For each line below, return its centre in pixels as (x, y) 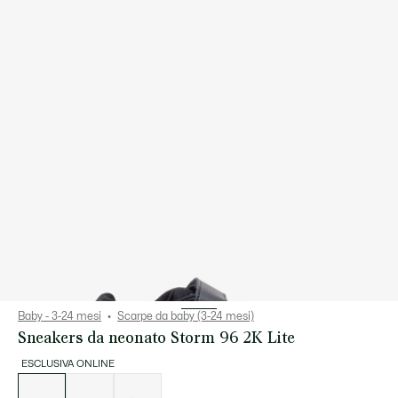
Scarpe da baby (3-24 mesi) (186, 316)
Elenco (32, 378)
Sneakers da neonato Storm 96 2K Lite (156, 337)
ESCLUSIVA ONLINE (68, 364)
